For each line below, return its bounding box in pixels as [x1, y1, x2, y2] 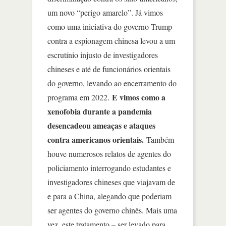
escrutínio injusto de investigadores [47, 49, 158, 60]
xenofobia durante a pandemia [47, 105, 152, 117]
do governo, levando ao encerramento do [47, 77, 177, 88]
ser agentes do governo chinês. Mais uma [47, 204, 177, 215]
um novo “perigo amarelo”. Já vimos [47, 7, 163, 18]
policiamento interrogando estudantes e [47, 162, 171, 173]
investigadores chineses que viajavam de [47, 176, 175, 187]
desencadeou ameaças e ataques [47, 119, 155, 131]
